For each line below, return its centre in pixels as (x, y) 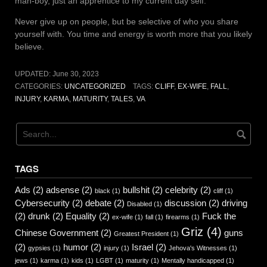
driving (235, 203)
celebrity (181, 190)
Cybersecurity (42, 203)
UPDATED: (34, 74)
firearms (178, 217)
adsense (63, 190)
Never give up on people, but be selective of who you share (127, 21)
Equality (81, 216)
